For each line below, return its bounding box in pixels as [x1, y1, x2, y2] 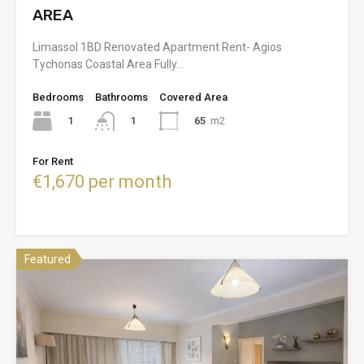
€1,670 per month [32, 171, 171, 192]
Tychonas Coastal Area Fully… [32, 57, 184, 71]
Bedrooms [32, 90, 84, 103]
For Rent [32, 154, 73, 167]
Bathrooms [95, 90, 148, 103]
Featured [24, 252, 71, 266]
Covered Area [159, 90, 227, 103]
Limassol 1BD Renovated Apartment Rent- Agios [32, 40, 282, 54]
